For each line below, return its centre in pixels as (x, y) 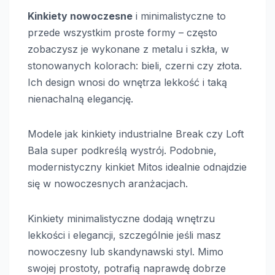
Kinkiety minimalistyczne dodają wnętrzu (121, 218)
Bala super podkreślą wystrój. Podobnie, (122, 150)
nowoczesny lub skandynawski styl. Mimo (126, 251)
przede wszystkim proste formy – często (122, 32)
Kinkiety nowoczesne (80, 16)
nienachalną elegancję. (80, 99)
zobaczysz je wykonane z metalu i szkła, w (128, 49)
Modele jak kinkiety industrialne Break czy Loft (136, 134)
